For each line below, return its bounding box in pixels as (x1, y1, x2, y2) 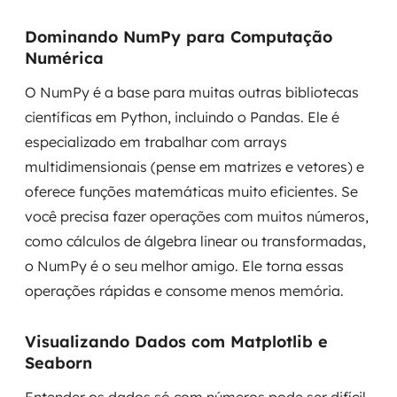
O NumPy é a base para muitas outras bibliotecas (25, 83, 359, 101)
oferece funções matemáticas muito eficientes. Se (25, 183, 358, 200)
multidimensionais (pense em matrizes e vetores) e (25, 158, 364, 175)
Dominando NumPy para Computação (25, 27, 332, 47)
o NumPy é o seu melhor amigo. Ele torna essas (25, 257, 344, 275)
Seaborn (25, 353, 92, 373)
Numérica (25, 48, 104, 68)
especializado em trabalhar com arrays (25, 133, 287, 151)
